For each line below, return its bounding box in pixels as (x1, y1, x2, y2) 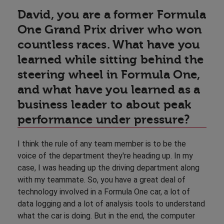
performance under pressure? (17, 112, 195, 126)
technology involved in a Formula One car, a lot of (17, 186, 190, 196)
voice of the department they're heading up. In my (17, 150, 193, 160)
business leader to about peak (17, 97, 191, 111)
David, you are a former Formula (17, 7, 206, 21)
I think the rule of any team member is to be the (17, 138, 186, 148)
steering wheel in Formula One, (17, 67, 200, 81)
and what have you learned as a (17, 82, 200, 96)
